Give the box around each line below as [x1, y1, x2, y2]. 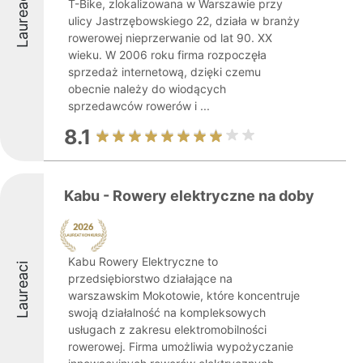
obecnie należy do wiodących [68, 82, 226, 96]
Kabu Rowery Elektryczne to [68, 254, 218, 268]
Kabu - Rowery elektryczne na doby [64, 187, 314, 204]
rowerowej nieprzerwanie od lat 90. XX [68, 31, 272, 45]
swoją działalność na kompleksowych [68, 305, 266, 319]
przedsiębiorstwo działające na [68, 271, 233, 285]
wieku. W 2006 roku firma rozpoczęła [68, 48, 267, 62]
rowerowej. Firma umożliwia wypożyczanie [68, 340, 293, 353]
